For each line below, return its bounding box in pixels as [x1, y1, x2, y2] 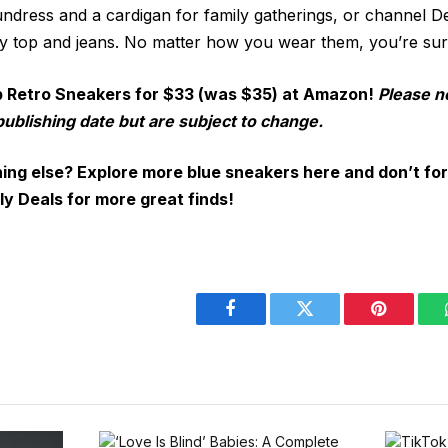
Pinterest [377, 314, 441, 333]
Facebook [229, 314, 300, 333]
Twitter [303, 314, 356, 333]
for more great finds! [63, 189, 234, 210]
